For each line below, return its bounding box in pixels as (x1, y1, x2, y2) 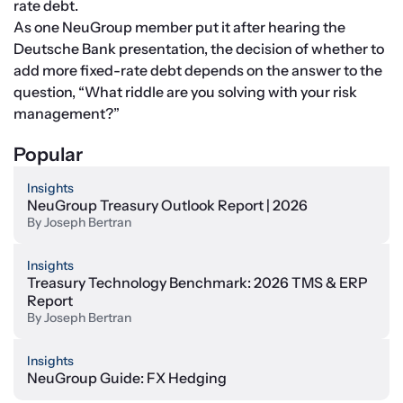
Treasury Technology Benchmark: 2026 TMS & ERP (27, 273, 368, 292)
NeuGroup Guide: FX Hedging (27, 369, 227, 388)
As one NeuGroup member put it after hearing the (13, 18, 345, 37)
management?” (13, 104, 120, 123)
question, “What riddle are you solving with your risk (13, 83, 357, 102)
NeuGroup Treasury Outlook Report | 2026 (27, 196, 308, 215)
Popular (13, 143, 83, 166)
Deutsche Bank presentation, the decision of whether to (13, 40, 384, 58)
